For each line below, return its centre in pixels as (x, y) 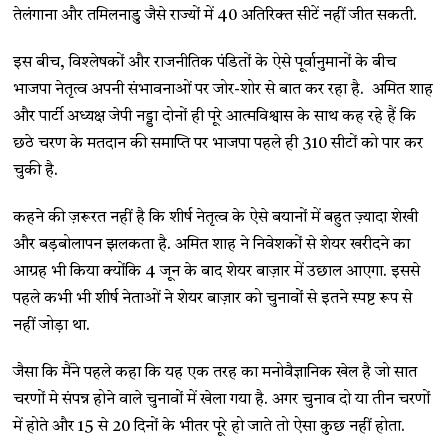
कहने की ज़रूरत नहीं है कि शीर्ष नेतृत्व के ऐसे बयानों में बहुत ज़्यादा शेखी (216, 218)
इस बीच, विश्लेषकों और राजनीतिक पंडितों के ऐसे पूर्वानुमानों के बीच (205, 63)
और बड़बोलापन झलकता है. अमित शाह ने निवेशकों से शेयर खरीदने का (212, 245)
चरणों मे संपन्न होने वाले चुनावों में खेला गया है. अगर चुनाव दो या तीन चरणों (222, 400)
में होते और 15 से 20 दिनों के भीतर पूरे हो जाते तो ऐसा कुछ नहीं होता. (209, 427)
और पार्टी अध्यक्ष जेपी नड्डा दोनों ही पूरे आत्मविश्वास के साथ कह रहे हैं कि (215, 117)
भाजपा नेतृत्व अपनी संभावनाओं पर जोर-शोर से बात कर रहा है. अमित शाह (223, 90)
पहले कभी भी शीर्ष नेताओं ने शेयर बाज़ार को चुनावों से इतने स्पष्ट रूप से (213, 299)
